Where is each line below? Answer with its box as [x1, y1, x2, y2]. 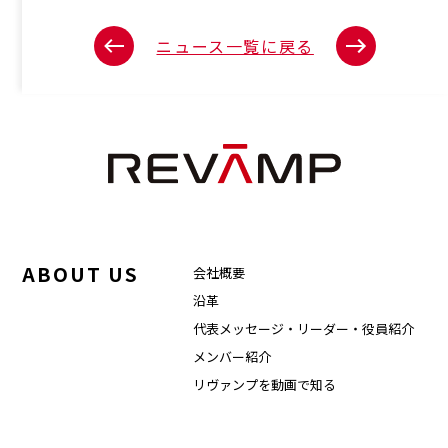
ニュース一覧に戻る [156, 34, 314, 58]
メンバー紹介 [192, 347, 271, 367]
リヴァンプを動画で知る [192, 375, 336, 395]
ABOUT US [22, 260, 139, 288]
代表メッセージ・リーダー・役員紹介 [192, 319, 414, 339]
